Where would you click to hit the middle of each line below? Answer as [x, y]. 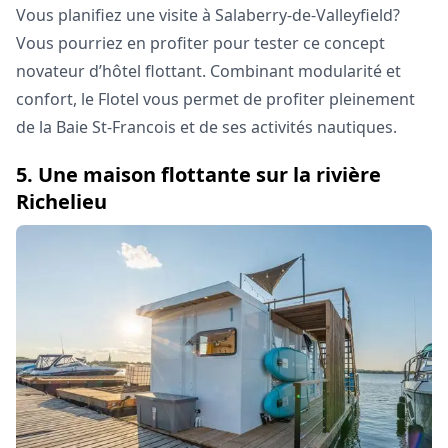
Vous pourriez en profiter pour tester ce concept [200, 43]
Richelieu [61, 202]
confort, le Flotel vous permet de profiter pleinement [215, 99]
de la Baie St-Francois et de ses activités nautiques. [206, 127]
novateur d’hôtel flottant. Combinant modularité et [208, 71]
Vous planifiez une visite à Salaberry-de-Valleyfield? [208, 15]
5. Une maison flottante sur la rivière [198, 175]
